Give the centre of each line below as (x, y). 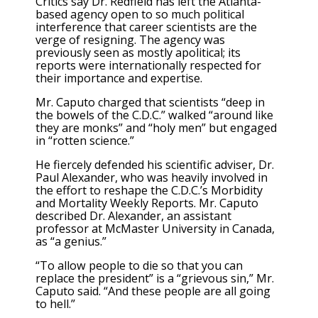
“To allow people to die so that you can (139, 266)
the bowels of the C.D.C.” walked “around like (154, 115)
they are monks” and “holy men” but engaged (156, 127)
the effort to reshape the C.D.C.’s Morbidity (149, 191)
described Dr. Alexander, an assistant (133, 216)
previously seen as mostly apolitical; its (138, 52)
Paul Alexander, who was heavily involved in (152, 178)
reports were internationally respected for (148, 65)
